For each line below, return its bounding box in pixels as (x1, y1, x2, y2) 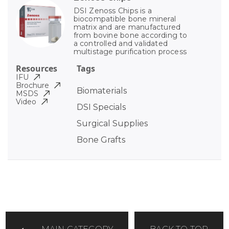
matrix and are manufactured (73, 22, 181, 32)
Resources (16, 63, 57, 75)
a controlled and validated (73, 39, 168, 49)
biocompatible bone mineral (73, 14, 176, 24)
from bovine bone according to (73, 31, 188, 40)
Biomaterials (76, 86, 127, 96)
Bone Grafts (76, 135, 125, 145)
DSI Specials (76, 102, 126, 112)
